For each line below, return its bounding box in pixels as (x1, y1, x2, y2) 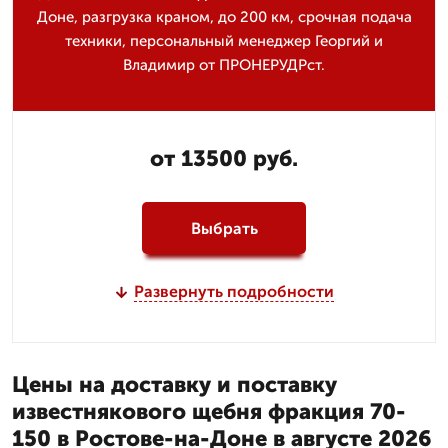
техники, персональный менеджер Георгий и (65, 32, 383, 50)
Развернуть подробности (133, 282, 334, 301)
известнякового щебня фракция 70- (12, 398, 406, 425)
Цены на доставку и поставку (12, 371, 337, 398)
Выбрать (190, 218, 258, 238)
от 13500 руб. (150, 145, 298, 172)
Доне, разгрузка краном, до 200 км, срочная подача (36, 8, 412, 26)
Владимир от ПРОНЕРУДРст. (123, 56, 325, 74)
